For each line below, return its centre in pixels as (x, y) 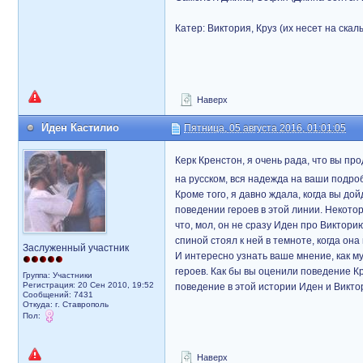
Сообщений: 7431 (58, 295)
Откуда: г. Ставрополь (66, 304)
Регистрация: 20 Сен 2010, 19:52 (88, 285)
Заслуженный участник (76, 248)
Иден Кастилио (80, 128)
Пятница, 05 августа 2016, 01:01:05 (265, 128)
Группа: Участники (58, 275)
